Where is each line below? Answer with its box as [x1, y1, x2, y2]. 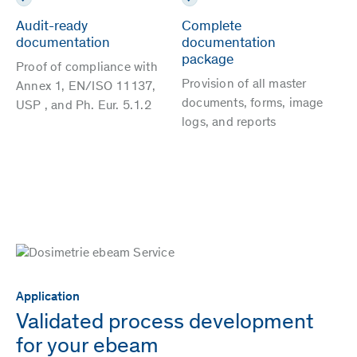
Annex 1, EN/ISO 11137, [16, 80, 156, 94]
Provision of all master [182, 78, 307, 92]
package [182, 53, 233, 69]
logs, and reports [182, 116, 277, 130]
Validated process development [16, 312, 314, 335]
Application [16, 291, 80, 304]
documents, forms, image [182, 97, 324, 111]
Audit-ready [16, 20, 88, 35]
